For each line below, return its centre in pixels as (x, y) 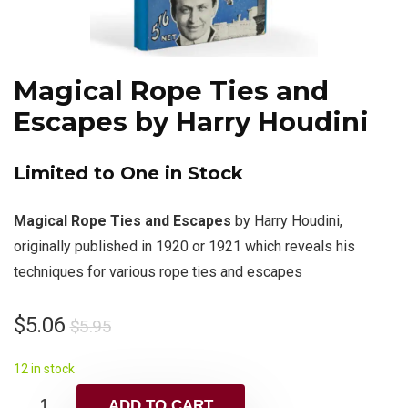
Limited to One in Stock (128, 173)
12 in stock (44, 369)
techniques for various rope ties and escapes (158, 272)
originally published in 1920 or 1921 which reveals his (184, 246)
